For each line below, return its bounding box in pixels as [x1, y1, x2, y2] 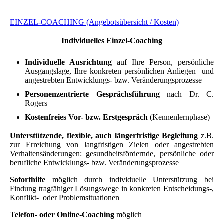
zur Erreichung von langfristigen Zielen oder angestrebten [10, 140, 214, 149]
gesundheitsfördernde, [82, 149, 160, 158]
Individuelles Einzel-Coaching [61, 36, 162, 45]
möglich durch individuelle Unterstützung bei [45, 175, 214, 184]
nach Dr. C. [167, 90, 214, 99]
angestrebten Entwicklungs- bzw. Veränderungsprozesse [25, 76, 202, 85]
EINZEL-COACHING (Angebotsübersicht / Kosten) [10, 18, 179, 26]
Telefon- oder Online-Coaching [10, 210, 114, 219]
